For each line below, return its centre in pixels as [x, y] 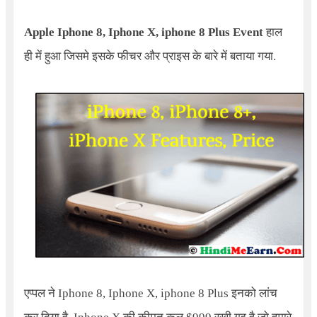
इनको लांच [253, 293]
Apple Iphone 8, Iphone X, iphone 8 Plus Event [143, 32]
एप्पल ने [41, 293]
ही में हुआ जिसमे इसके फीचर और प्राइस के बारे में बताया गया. [150, 56]
